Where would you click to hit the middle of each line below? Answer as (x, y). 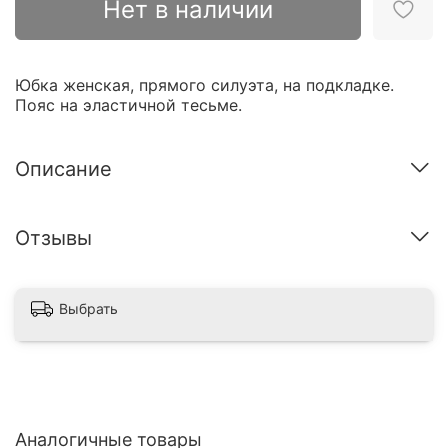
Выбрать (88, 309)
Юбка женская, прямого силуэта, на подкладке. (204, 85)
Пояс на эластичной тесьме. (128, 105)
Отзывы (53, 237)
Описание (63, 168)
